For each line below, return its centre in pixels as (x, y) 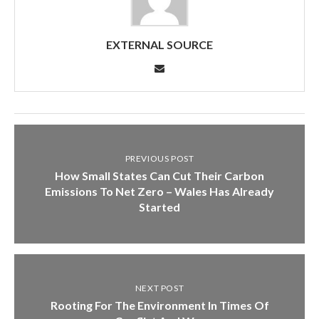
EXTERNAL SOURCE (159, 44)
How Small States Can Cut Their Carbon (159, 175)
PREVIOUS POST (159, 158)
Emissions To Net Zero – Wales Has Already (159, 191)
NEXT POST (159, 288)
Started (159, 206)
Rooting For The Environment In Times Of (159, 305)
